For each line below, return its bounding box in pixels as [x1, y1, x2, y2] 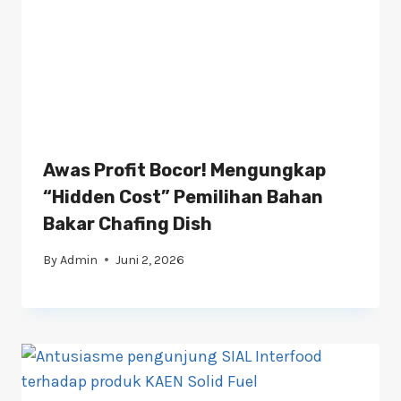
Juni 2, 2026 [115, 252, 185, 268]
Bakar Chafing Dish [43, 212, 212, 235]
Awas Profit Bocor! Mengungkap [43, 158, 326, 181]
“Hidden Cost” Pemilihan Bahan [43, 185, 323, 208]
